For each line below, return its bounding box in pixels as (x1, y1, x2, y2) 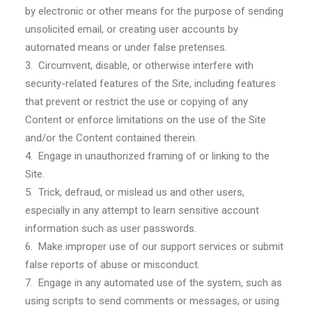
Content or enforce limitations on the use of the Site (25, 114, 266, 126)
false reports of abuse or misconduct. (25, 258, 200, 271)
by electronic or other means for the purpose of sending (25, 5, 283, 17)
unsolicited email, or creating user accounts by (25, 23, 238, 36)
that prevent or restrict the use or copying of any (25, 95, 248, 108)
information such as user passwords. (25, 222, 196, 235)
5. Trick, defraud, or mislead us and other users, (25, 186, 244, 198)
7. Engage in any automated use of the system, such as (25, 276, 282, 289)
